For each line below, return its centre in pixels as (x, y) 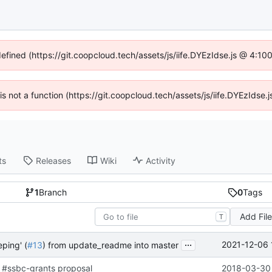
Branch (53, 192)
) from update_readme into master (110, 245)
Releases (53, 160)
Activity (160, 160)
